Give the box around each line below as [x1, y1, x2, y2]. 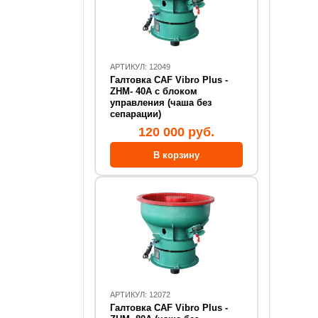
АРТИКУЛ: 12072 [110, 290, 170, 299]
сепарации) [110, 109, 161, 119]
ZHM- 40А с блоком [110, 86, 136, 97]
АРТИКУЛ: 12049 [110, 62, 170, 71]
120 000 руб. [138, 125, 214, 139]
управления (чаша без [110, 97, 212, 108]
